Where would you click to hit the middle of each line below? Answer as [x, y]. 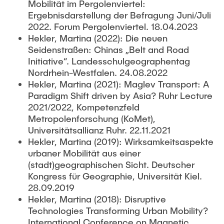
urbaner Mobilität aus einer [84, 153]
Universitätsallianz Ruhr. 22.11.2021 [99, 130]
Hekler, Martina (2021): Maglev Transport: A [118, 84]
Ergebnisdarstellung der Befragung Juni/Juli [119, 15]
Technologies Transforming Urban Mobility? [118, 210]
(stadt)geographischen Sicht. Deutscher [111, 164]
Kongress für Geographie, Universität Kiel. [115, 176]
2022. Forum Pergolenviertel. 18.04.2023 [113, 26]
